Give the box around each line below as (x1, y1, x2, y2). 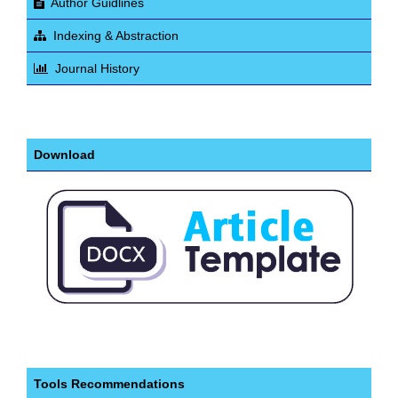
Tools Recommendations (34, 376, 185, 391)
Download (34, 147, 95, 162)
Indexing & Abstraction (53, 28, 179, 43)
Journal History (55, 60, 139, 76)
